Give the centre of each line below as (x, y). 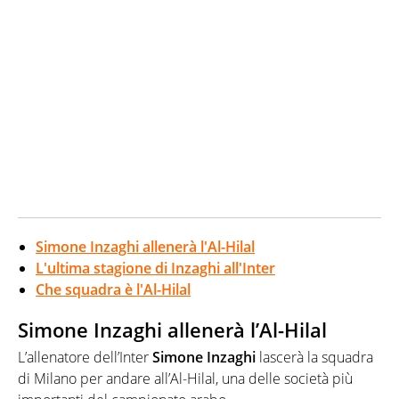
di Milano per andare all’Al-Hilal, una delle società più (185, 378)
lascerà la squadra (314, 357)
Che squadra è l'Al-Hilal (113, 290)
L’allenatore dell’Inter (85, 357)
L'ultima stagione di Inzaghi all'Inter (155, 269)
